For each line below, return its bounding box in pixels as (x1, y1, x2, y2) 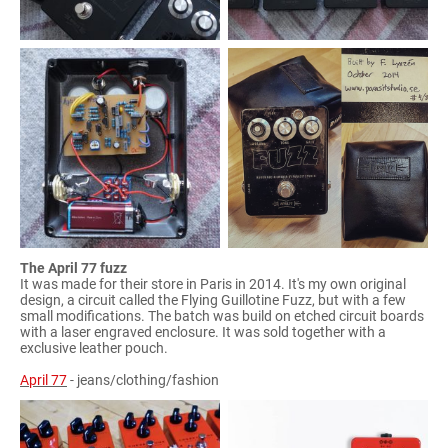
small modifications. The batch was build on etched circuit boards (20, 307, 424, 324)
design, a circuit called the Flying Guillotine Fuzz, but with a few (20, 291, 406, 308)
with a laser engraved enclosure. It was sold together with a (20, 323, 386, 340)
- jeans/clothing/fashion (67, 371, 219, 388)
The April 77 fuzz (20, 259, 127, 276)
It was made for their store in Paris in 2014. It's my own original (20, 275, 406, 292)
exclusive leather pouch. (20, 339, 168, 356)
